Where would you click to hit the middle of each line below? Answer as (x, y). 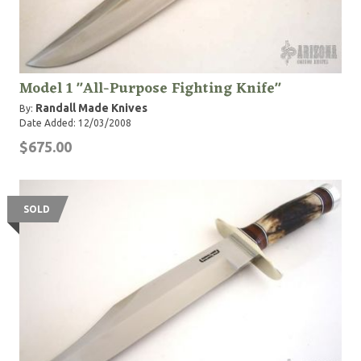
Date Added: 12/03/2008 (75, 123)
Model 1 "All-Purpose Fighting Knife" (150, 89)
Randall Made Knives (91, 108)
